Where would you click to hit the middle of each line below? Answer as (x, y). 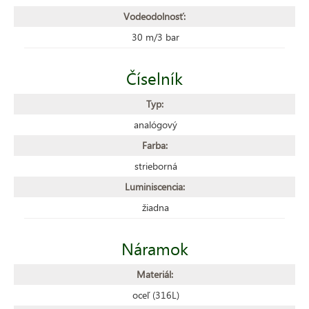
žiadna (156, 207)
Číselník (154, 78)
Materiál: (154, 274)
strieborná (156, 166)
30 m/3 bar (156, 37)
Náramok (154, 248)
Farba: (154, 145)
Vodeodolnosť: (154, 16)
